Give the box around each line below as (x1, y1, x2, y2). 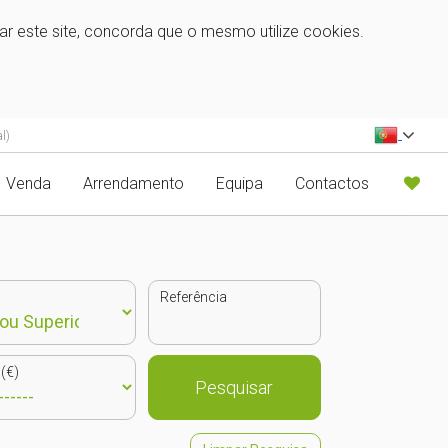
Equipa (216, 173, 263, 193)
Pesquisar (195, 376, 274, 398)
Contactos (295, 173, 369, 193)
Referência (159, 288, 227, 305)
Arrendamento (83, 173, 184, 193)
